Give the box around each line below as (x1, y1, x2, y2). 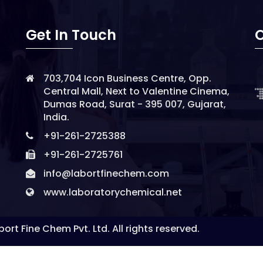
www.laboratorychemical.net (43, 186, 182, 199)
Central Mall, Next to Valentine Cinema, (43, 85, 230, 98)
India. (43, 110, 69, 124)
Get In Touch (26, 25, 116, 45)
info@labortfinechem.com (43, 167, 169, 180)
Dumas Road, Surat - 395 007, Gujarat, (43, 97, 226, 111)
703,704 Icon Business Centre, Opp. (43, 72, 211, 85)
